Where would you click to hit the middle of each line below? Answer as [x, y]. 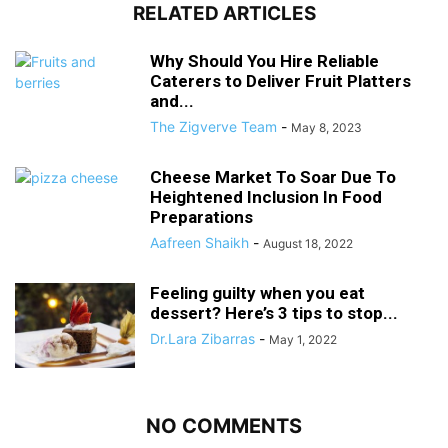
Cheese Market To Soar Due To [273, 177]
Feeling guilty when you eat [257, 293]
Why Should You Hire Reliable [264, 61]
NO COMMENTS [224, 426]
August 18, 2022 [308, 243]
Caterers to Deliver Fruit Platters [280, 81]
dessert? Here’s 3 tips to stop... [274, 313]
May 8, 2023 [326, 127]
